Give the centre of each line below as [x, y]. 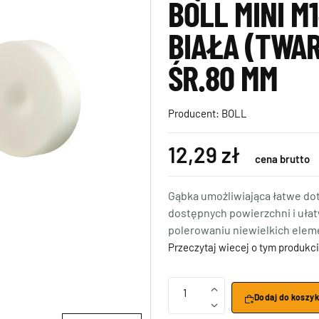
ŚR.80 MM [223, 78]
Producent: [195, 113]
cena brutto [282, 159]
